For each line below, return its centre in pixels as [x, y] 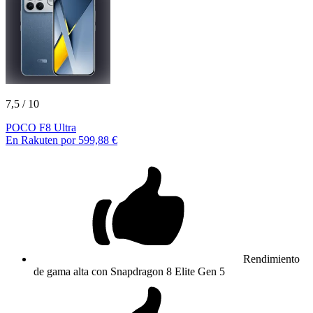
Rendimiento [271, 259]
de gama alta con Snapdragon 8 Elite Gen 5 [129, 271]
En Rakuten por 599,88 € [61, 140]
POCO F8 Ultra [41, 127]
